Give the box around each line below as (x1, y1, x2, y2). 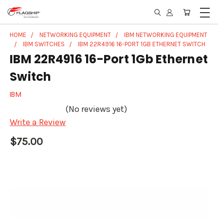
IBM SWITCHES (23, 40, 65, 48)
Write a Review (10, 117, 66, 128)
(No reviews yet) (65, 104, 127, 115)
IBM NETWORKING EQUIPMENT (124, 31, 207, 38)
